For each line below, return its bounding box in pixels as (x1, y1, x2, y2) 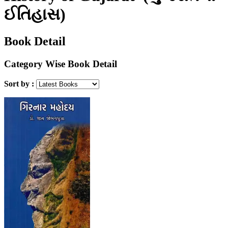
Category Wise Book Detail (4, 59, 117, 70)
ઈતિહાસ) (4, 5, 66, 23)
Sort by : (4, 79, 36, 88)
